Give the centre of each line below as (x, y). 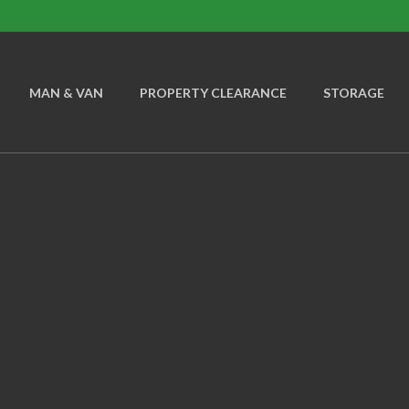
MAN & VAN (66, 92)
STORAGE (354, 92)
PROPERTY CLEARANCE (213, 92)
